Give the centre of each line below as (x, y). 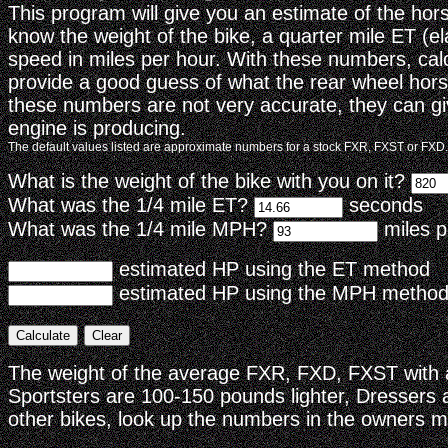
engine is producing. (97, 128)
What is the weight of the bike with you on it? (209, 181)
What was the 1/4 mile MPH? (140, 229)
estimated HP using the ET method (271, 269)
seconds (383, 205)
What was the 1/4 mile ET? (131, 205)
